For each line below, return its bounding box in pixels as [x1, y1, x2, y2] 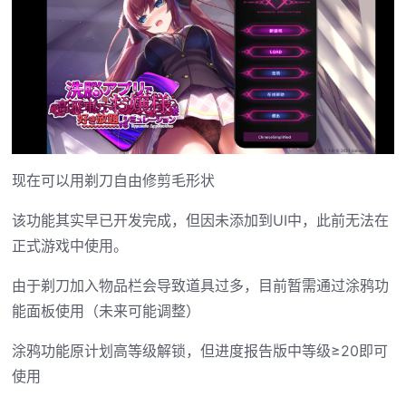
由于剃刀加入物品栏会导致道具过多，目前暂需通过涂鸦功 [11, 275, 389, 295]
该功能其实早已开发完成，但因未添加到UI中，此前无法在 [11, 210, 389, 229]
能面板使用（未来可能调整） [11, 301, 200, 320]
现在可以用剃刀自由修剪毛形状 [11, 170, 215, 189]
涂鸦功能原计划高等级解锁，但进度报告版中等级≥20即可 [11, 341, 388, 360]
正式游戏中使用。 [11, 236, 128, 255]
